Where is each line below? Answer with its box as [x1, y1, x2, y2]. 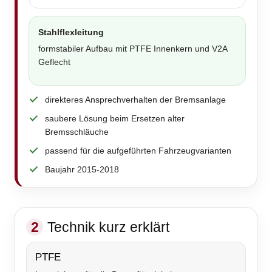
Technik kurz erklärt [47, 219, 169, 236]
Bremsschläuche [45, 127, 109, 137]
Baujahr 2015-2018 [45, 165, 119, 175]
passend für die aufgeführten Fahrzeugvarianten [45, 146, 231, 156]
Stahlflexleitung [38, 27, 104, 38]
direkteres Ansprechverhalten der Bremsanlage [45, 95, 226, 105]
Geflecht [38, 57, 70, 67]
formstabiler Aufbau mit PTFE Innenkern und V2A [38, 44, 227, 54]
